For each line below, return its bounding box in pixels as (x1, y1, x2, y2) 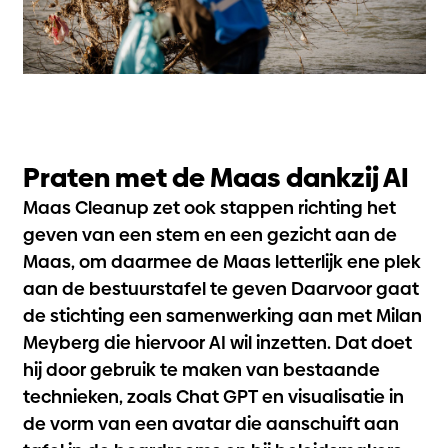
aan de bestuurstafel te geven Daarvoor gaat (22, 276, 419, 302)
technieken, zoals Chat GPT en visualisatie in (22, 384, 404, 410)
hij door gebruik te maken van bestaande (22, 357, 380, 383)
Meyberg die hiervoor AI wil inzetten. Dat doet (22, 330, 412, 356)
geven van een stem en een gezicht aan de (22, 222, 397, 248)
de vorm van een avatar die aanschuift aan (22, 411, 399, 437)
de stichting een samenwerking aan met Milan (22, 303, 422, 329)
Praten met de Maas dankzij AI (22, 159, 409, 197)
